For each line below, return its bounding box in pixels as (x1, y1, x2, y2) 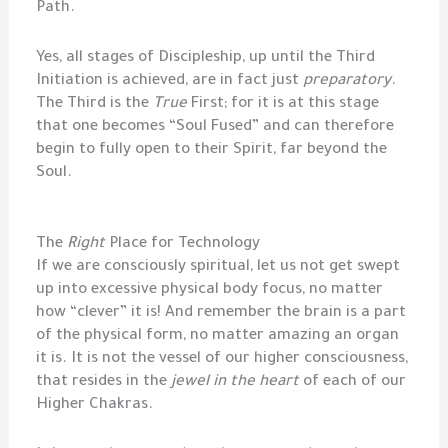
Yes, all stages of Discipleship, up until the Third (36, 50, 376, 68)
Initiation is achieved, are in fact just (36, 73, 304, 91)
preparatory (303, 73, 392, 91)
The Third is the (36, 96, 154, 114)
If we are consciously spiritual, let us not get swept (36, 258, 401, 276)
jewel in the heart (171, 373, 300, 391)
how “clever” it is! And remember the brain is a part (36, 304, 407, 322)
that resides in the (36, 373, 172, 391)
